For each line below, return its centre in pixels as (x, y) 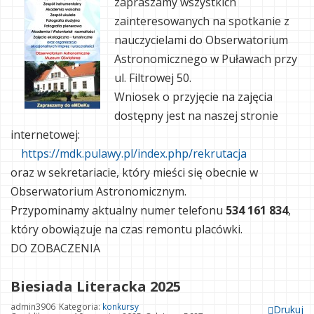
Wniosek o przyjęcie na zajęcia (193, 97)
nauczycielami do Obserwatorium (201, 40)
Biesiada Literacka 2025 (96, 287)
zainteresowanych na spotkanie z (202, 21)
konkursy (121, 307)
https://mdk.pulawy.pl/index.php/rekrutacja (134, 154)
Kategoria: (81, 307)
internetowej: (45, 135)
